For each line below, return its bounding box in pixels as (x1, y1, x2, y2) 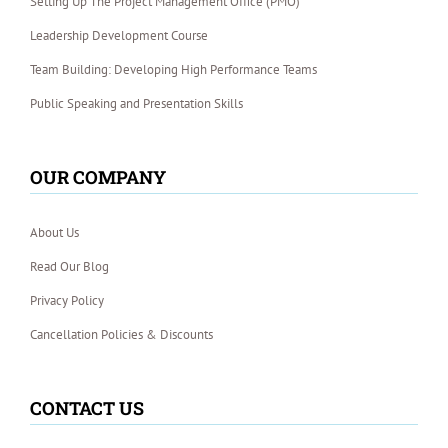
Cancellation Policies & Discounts (30, 326, 213, 344)
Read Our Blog (30, 258, 109, 276)
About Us (30, 224, 79, 242)
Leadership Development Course (30, 27, 208, 45)
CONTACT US (30, 396, 144, 421)
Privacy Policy (30, 292, 104, 310)
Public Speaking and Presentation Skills (30, 95, 243, 113)
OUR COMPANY (30, 165, 166, 190)
